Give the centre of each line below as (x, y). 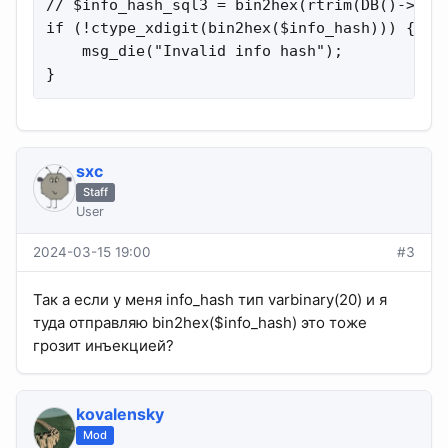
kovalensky (119, 414)
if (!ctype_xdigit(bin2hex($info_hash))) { (230, 28)
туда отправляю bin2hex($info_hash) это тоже (200, 323)
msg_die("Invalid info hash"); (194, 51)
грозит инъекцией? (103, 346)
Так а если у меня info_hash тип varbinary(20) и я (210, 300)
